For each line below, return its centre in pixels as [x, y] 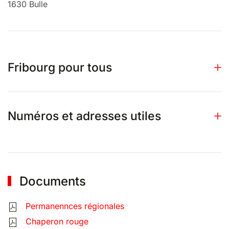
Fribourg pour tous [60, 67]
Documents [51, 181]
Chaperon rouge [57, 221]
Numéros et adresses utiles [84, 116]
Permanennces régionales [75, 206]
